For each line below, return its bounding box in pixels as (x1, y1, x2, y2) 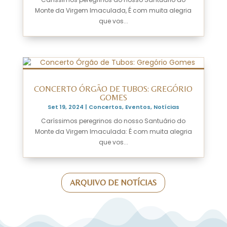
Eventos (125, 102, 150, 111)
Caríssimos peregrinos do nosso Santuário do (41, 116, 186, 125)
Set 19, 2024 (47, 102, 84, 111)
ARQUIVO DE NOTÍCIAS (70, 177, 157, 187)
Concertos (88, 102, 122, 111)
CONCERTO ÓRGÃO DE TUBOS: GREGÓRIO (34, 84, 193, 94)
